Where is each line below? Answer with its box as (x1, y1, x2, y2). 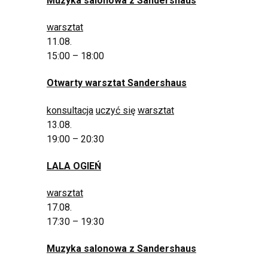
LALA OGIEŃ (47, 160, 101, 172)
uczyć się (96, 104, 135, 116)
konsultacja (47, 104, 93, 116)
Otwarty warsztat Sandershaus (47, 77, 187, 89)
